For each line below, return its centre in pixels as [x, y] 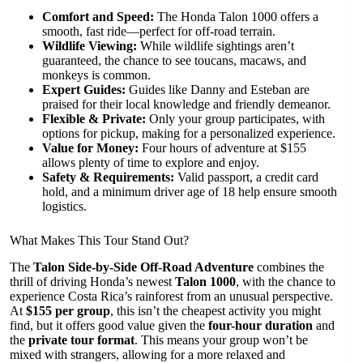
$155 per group [68, 310]
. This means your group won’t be [221, 340]
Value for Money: [90, 147]
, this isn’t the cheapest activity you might [216, 310]
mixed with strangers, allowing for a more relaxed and [147, 354]
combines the [289, 267]
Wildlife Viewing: [90, 45]
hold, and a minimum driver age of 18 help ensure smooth [190, 191]
